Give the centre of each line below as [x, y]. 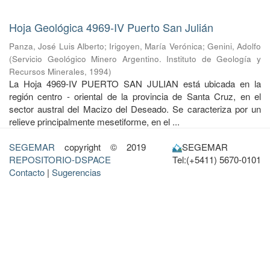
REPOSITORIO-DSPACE [60, 159]
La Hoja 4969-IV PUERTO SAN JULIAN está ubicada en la [135, 83]
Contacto [27, 172]
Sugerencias [77, 172]
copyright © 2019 [102, 147]
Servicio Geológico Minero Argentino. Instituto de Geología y [137, 59]
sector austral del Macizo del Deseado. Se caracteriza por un [135, 109]
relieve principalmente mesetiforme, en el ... [94, 121]
